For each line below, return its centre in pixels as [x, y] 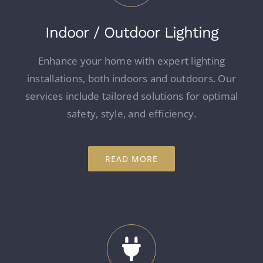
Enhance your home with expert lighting [131, 61]
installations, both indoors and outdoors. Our [131, 79]
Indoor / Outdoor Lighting [131, 33]
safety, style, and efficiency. [131, 114]
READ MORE [131, 159]
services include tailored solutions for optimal [131, 96]
